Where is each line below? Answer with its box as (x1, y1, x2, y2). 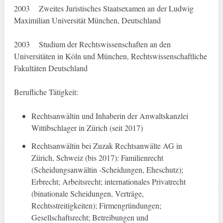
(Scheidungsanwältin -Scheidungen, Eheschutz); (31, 164, 184, 175)
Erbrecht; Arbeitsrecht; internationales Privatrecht (31, 176, 186, 187)
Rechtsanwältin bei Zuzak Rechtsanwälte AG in (31, 140, 183, 151)
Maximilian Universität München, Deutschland (13, 15, 161, 26)
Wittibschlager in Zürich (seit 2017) (31, 122, 143, 133)
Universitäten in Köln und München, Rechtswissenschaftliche (13, 51, 207, 62)
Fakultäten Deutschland (13, 63, 88, 74)
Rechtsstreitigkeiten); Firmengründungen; (31, 200, 162, 211)
